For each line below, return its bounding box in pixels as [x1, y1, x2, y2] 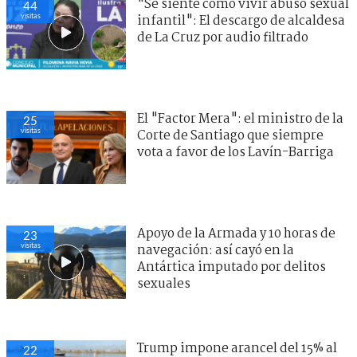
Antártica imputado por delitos [137, 257, 326, 277]
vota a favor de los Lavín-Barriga [137, 142, 334, 163]
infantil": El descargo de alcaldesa [137, 10, 345, 31]
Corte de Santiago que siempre [137, 125, 324, 146]
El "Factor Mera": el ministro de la [137, 108, 343, 129]
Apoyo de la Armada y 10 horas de [137, 223, 335, 244]
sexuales [137, 273, 190, 294]
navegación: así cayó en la [137, 240, 294, 261]
